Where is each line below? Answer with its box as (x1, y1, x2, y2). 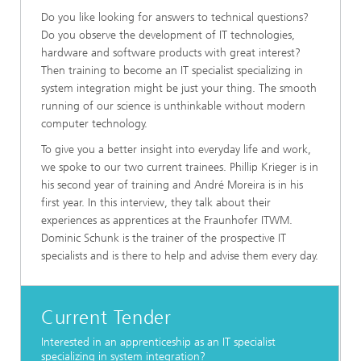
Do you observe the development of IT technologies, (41, 28, 295, 42)
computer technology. (41, 117, 147, 131)
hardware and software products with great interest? (41, 46, 301, 60)
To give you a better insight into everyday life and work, (41, 143, 311, 156)
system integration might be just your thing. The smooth (41, 81, 317, 95)
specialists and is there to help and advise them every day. (41, 249, 318, 263)
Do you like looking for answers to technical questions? (41, 10, 309, 24)
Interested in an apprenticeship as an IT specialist (41, 335, 276, 350)
